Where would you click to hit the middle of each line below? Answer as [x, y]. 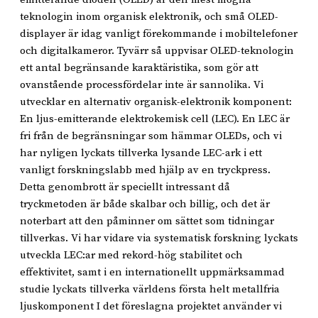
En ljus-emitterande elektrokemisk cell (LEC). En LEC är [155, 119]
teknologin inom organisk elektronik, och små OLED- [149, 16]
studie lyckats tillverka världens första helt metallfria [150, 289]
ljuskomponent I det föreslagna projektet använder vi [151, 306]
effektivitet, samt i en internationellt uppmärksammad [152, 272]
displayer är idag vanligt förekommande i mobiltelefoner [159, 33]
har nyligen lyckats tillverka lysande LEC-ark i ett [141, 153]
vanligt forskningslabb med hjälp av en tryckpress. [145, 170]
